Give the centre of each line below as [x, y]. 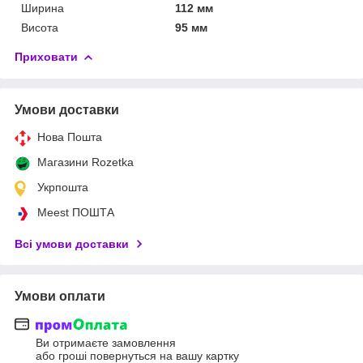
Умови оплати [60, 296]
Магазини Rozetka [85, 162]
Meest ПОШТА [76, 212]
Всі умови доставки [72, 243]
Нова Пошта [70, 137]
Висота [40, 27]
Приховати [46, 56]
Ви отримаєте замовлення [106, 343]
